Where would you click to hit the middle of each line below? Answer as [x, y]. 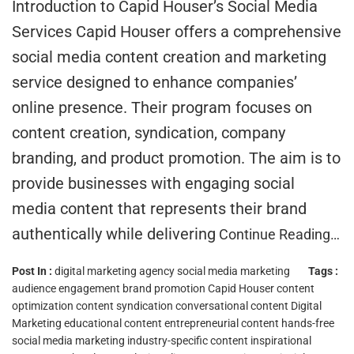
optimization [43, 305]
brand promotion [164, 288]
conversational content [232, 305]
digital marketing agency [115, 271]
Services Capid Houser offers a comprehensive [177, 31]
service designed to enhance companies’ [154, 82]
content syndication [124, 305]
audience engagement [66, 288]
